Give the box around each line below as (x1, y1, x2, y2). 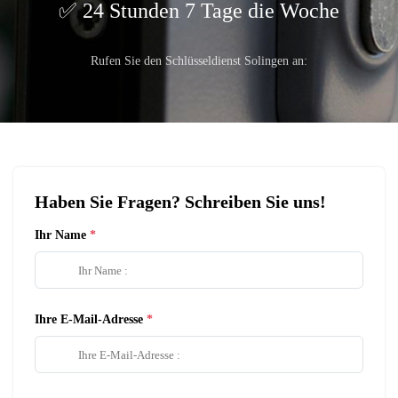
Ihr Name (35, 228, 86, 242)
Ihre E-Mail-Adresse (35, 313, 143, 326)
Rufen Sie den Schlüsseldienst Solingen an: (91, 54, 307, 68)
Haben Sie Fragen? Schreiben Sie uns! (35, 192, 326, 211)
